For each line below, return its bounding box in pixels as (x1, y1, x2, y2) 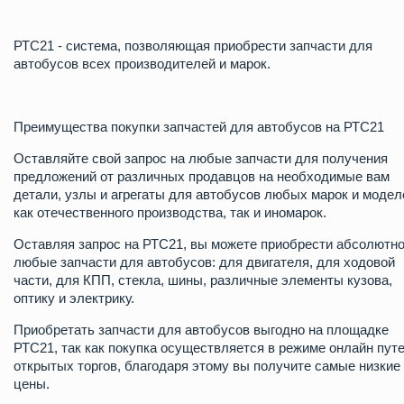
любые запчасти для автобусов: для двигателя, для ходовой (14, 254, 395, 271)
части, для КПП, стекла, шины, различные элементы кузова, (14, 272, 392, 289)
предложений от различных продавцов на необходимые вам (14, 169, 390, 185)
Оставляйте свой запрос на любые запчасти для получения (14, 151, 388, 167)
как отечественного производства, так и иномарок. (14, 205, 326, 221)
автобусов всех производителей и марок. (14, 56, 271, 72)
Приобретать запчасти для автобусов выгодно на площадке (14, 322, 389, 338)
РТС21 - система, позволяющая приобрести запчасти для (14, 38, 372, 54)
